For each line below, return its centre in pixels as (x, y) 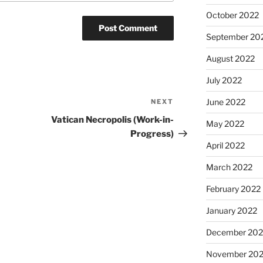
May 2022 (225, 124)
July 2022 (224, 80)
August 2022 (230, 59)
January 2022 (231, 211)
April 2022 (225, 146)
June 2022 (225, 102)
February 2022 (233, 189)
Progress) (152, 134)
